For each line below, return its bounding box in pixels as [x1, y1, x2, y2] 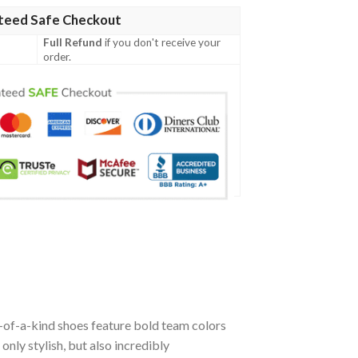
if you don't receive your [102, 36, 221, 50]
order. [43, 50, 72, 64]
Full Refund [43, 36, 103, 50]
